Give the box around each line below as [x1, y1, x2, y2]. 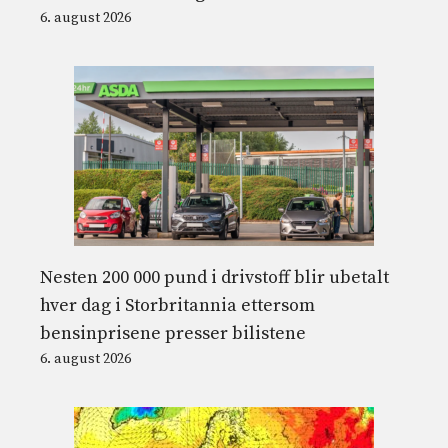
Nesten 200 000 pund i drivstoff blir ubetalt [40, 266, 389, 290]
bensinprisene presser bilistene [40, 322, 306, 346]
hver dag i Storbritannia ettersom [40, 294, 315, 318]
